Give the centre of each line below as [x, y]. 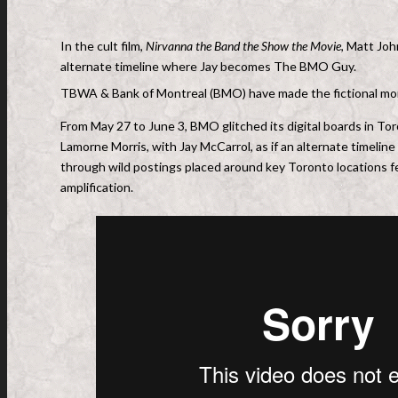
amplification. [97, 187]
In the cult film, [103, 46]
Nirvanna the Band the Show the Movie [243, 46]
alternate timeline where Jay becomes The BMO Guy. [208, 66]
